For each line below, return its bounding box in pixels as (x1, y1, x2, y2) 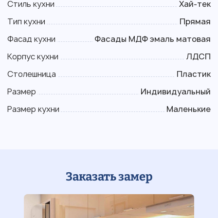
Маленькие (166, 104, 211, 114)
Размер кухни (7, 104, 59, 114)
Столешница (7, 69, 56, 79)
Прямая (180, 16, 211, 27)
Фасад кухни (7, 34, 55, 44)
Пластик (177, 69, 211, 79)
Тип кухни (7, 16, 45, 27)
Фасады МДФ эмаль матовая (94, 34, 211, 44)
